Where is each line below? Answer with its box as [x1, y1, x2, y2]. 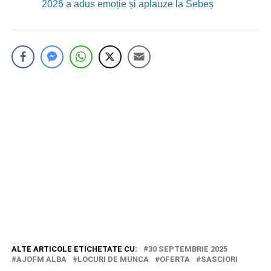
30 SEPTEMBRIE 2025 [148, 244, 227, 253]
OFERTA [159, 255, 190, 264]
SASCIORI [200, 255, 238, 264]
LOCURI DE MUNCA [77, 255, 149, 264]
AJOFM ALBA [16, 255, 67, 264]
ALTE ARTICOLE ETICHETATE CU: [11, 244, 137, 253]
